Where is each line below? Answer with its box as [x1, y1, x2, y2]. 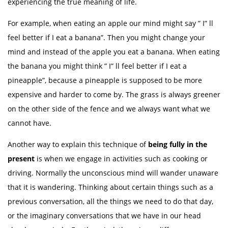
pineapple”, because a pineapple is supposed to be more [8, 75, 202, 85]
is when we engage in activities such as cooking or [37, 154, 208, 163]
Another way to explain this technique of [8, 139, 148, 149]
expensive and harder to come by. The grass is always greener [8, 90, 220, 99]
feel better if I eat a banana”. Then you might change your [8, 33, 205, 42]
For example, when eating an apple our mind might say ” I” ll [8, 18, 213, 28]
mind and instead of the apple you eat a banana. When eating [8, 47, 220, 56]
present [8, 154, 37, 163]
